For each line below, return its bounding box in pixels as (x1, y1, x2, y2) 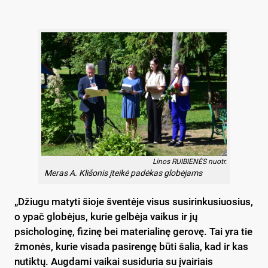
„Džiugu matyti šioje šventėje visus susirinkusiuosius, (14, 195, 253, 208)
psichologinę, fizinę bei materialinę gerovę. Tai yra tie (14, 225, 252, 237)
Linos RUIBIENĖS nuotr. (153, 157, 227, 166)
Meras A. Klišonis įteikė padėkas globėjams (44, 167, 202, 178)
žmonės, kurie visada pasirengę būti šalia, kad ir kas (14, 240, 248, 252)
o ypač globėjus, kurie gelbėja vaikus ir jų (14, 210, 197, 223)
